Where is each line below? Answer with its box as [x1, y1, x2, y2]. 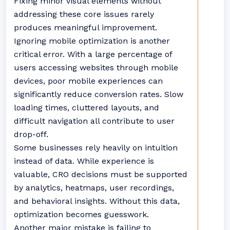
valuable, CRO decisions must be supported [14, 169, 187, 179]
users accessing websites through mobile [14, 63, 178, 72]
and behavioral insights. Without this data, [14, 196, 180, 206]
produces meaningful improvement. [14, 23, 157, 32]
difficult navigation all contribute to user [14, 116, 175, 126]
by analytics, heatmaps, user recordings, [14, 183, 174, 193]
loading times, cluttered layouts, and [14, 103, 159, 112]
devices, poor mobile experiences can [14, 76, 163, 86]
